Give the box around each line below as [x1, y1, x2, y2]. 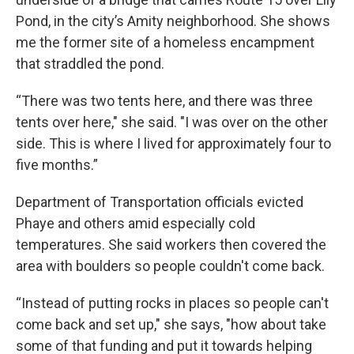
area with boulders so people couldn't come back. [16, 258, 325, 274]
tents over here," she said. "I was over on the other [16, 114, 328, 130]
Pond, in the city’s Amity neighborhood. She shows [16, 13, 330, 29]
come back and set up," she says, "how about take [16, 316, 326, 333]
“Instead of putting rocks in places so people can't [16, 295, 329, 311]
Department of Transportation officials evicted [16, 194, 303, 210]
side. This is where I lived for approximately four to [16, 135, 331, 152]
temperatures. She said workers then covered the [16, 236, 326, 253]
